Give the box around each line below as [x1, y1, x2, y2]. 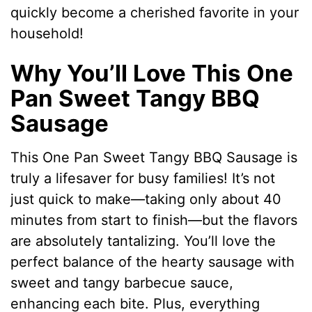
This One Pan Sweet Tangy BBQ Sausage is [10, 149, 298, 166]
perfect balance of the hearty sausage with [10, 253, 295, 271]
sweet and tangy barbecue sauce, [10, 274, 234, 292]
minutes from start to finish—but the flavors [10, 212, 298, 229]
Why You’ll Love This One [10, 58, 294, 87]
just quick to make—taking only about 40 [10, 191, 282, 208]
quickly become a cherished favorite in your [10, 3, 299, 21]
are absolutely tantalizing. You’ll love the [10, 233, 276, 250]
